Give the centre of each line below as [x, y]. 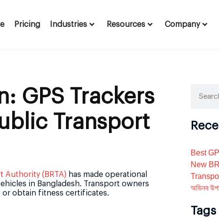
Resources [126, 24]
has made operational [107, 175]
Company [183, 24]
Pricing [27, 24]
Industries [69, 24]
